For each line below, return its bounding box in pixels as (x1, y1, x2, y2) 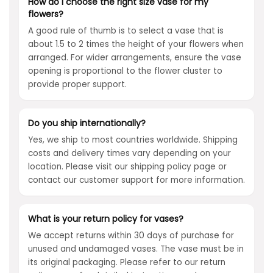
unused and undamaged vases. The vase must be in (28, 243, 244, 255)
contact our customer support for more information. (28, 174, 245, 186)
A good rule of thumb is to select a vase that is (28, 25, 224, 37)
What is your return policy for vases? (28, 213, 183, 225)
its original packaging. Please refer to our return (28, 257, 225, 268)
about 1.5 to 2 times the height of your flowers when (28, 38, 244, 50)
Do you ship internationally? (28, 117, 146, 129)
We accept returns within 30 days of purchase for (28, 230, 234, 241)
